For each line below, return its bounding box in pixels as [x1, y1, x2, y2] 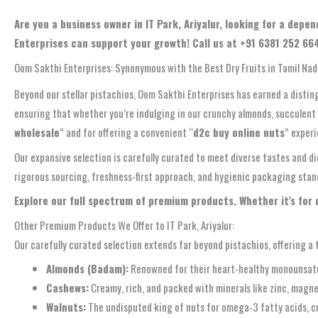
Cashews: [46, 280, 89, 296]
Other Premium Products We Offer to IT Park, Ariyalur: [14, 216, 234, 233]
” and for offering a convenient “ [60, 124, 193, 141]
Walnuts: [46, 299, 86, 315]
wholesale [14, 124, 60, 141]
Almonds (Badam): [46, 261, 128, 277]
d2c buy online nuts [193, 124, 285, 141]
